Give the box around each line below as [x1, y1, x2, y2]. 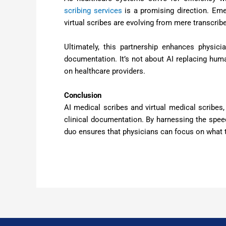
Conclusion [64, 90, 101, 100]
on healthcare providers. [64, 66, 145, 76]
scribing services [64, 6, 122, 15]
